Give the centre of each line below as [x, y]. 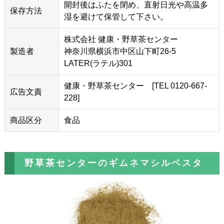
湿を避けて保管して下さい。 [116, 17]
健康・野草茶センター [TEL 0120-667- [135, 86]
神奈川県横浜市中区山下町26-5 [120, 51]
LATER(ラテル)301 [98, 63]
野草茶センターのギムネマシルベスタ [113, 163]
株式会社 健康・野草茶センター [121, 39]
